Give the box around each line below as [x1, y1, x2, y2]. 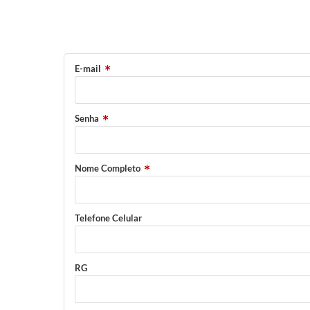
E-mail [75, 63, 101, 75]
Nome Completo [75, 163, 140, 174]
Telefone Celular [75, 212, 142, 224]
